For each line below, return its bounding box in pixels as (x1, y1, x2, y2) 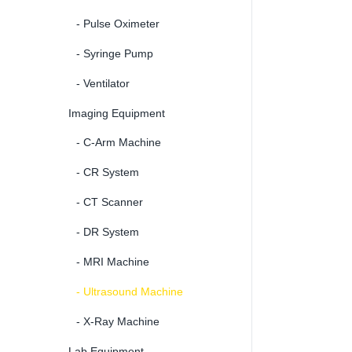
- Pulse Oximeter (76, 16, 159, 30)
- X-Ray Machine (76, 314, 159, 328)
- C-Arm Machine (76, 135, 161, 148)
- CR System (76, 165, 139, 178)
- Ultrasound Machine (76, 284, 183, 298)
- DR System (76, 225, 139, 238)
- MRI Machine (76, 255, 149, 268)
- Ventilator (76, 76, 130, 90)
